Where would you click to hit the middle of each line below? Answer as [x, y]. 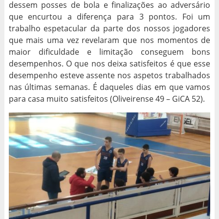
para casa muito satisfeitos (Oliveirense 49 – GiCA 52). [107, 99]
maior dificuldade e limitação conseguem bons [109, 52]
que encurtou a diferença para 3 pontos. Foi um [109, 17]
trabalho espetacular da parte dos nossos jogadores [109, 29]
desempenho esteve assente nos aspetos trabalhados [109, 76]
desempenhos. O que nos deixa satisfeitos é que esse [109, 64]
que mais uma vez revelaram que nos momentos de [109, 40]
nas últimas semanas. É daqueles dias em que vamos [109, 87]
